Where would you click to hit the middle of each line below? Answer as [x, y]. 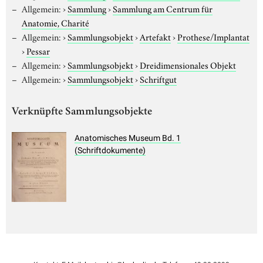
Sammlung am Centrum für [162, 8]
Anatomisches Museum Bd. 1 [128, 138]
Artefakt [155, 36]
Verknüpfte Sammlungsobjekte [82, 112]
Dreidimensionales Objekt [188, 64]
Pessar [38, 50]
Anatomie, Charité [55, 22]
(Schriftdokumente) [110, 151]
